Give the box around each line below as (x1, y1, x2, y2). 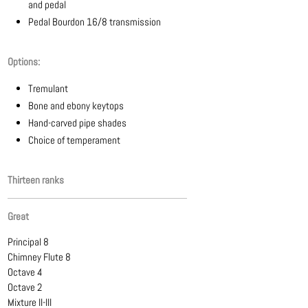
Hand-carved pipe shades (28, 115, 127, 129)
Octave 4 (8, 265, 43, 278)
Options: (8, 54, 41, 68)
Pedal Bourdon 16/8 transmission (28, 14, 162, 28)
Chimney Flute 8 (8, 250, 71, 263)
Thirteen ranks (8, 173, 65, 186)
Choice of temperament (28, 133, 121, 146)
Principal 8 (8, 234, 49, 248)
